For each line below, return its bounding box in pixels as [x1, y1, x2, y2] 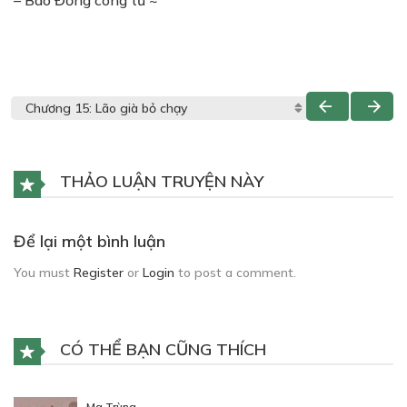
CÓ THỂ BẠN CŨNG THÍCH [55, 338, 266, 360]
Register [74, 263, 124, 281]
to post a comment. [174, 263, 296, 281]
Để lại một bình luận [14, 230, 165, 252]
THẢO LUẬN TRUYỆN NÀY [55, 171, 263, 192]
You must [14, 263, 74, 281]
